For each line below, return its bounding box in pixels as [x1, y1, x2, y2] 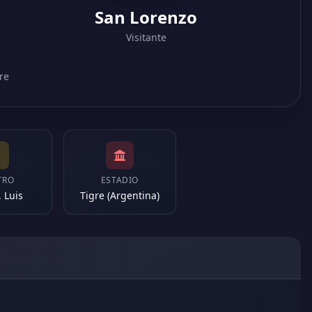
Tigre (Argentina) [79, 189, 159, 202]
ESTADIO [100, 174, 139, 186]
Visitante [125, 31, 166, 44]
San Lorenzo [95, 6, 197, 29]
